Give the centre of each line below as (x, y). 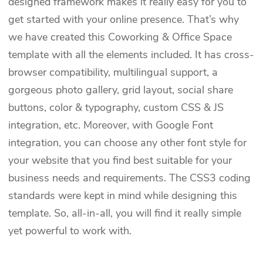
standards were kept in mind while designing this (123, 196)
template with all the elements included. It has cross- (131, 55)
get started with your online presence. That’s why (124, 20)
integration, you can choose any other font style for (128, 143)
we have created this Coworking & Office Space (120, 37)
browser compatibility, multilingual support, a (113, 73)
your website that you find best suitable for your (120, 161)
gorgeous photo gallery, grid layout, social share (121, 90)
